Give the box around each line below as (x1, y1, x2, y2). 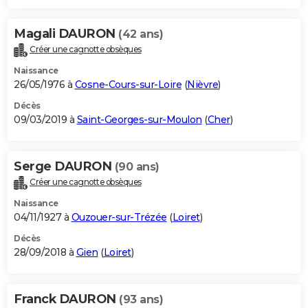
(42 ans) (118, 27, 163, 41)
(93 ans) (119, 293, 163, 307)
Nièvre (187, 78, 218, 91)
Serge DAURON (14, 159, 115, 175)
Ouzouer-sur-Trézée (71, 211, 167, 224)
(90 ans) (114, 160, 159, 174)
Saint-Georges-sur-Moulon (76, 113, 202, 126)
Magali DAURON (14, 26, 118, 42)
